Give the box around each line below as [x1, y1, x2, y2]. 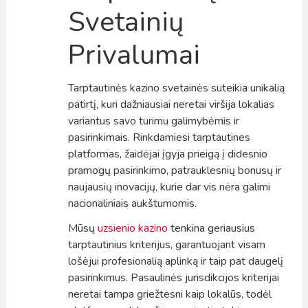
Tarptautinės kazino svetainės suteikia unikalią [67, 80, 285, 96]
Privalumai [67, 36, 200, 74]
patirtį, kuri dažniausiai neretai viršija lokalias [67, 96, 274, 112]
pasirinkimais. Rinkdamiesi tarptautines [67, 129, 250, 145]
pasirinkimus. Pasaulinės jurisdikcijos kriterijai [67, 269, 279, 285]
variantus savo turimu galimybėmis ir [67, 113, 239, 129]
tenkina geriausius [167, 220, 255, 236]
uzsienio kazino [97, 220, 168, 236]
